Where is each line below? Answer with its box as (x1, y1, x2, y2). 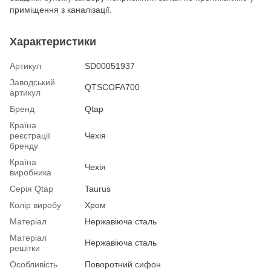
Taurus (85, 183, 111, 194)
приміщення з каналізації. (10, 4, 112, 15)
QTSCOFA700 (85, 82, 140, 92)
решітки (10, 243, 40, 253)
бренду (10, 140, 38, 151)
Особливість (10, 259, 57, 269)
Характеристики (10, 35, 96, 48)
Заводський (10, 77, 55, 87)
